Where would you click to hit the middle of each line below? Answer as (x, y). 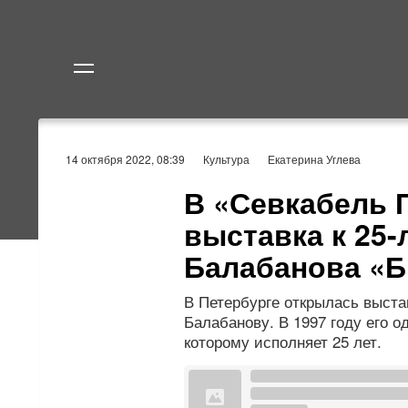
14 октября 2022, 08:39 (125, 159)
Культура (226, 159)
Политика (253, 147)
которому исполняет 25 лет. (283, 341)
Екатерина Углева (314, 159)
